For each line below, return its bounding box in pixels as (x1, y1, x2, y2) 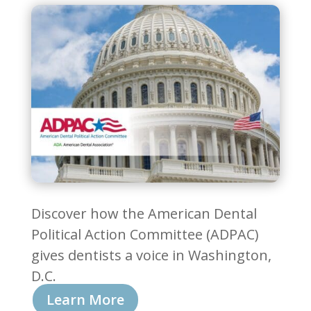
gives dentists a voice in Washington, (31, 245, 271, 264)
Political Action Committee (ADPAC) (31, 224, 259, 244)
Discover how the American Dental (31, 203, 257, 223)
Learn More (46, 289, 124, 309)
